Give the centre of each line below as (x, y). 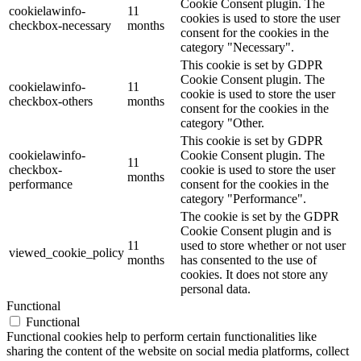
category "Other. (222, 123)
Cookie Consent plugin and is (256, 231)
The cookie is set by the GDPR (260, 217)
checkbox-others (51, 102)
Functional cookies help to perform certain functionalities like (162, 337)
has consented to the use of (249, 260)
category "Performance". (243, 199)
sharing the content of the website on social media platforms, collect (178, 351)
